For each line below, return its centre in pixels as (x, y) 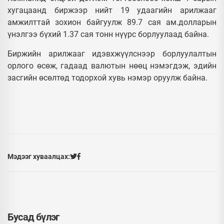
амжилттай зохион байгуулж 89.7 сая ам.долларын (112, 22)
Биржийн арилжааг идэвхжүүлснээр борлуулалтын (112, 53)
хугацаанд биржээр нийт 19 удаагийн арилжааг (112, 10)
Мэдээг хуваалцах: (39, 156)
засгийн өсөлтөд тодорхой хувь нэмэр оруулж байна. (108, 77)
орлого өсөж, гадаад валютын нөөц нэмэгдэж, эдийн (112, 65)
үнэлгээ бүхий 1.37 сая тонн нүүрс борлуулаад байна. (108, 34)
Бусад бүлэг (33, 217)
